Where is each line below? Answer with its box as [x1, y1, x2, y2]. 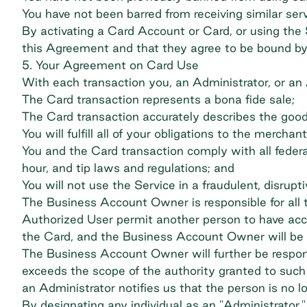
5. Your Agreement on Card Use [22, 58, 199, 71]
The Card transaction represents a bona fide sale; [22, 93, 295, 106]
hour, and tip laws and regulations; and [22, 161, 234, 174]
